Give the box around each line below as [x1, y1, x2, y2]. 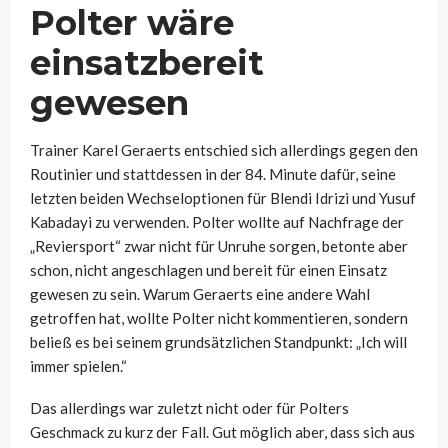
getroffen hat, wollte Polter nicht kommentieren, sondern [30, 309, 408, 328]
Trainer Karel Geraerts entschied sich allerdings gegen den [30, 141, 418, 160]
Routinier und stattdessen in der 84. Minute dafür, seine [30, 165, 396, 184]
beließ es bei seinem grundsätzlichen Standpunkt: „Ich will [30, 333, 407, 352]
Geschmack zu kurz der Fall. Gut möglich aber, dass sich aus [30, 423, 415, 442]
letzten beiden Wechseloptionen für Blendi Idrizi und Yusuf [30, 189, 416, 208]
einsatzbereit [30, 42, 264, 85]
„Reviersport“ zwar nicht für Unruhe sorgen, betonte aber [30, 237, 408, 256]
